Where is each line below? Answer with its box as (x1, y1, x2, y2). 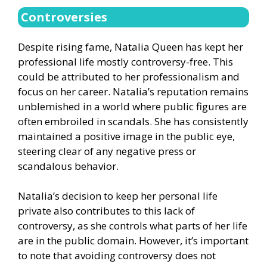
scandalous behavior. (18, 159, 119, 173)
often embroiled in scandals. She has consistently (18, 114, 249, 128)
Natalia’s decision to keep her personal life (18, 189, 218, 203)
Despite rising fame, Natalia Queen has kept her (18, 39, 243, 54)
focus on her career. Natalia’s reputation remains (18, 84, 249, 98)
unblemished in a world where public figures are (18, 99, 247, 113)
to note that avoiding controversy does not (18, 249, 216, 263)
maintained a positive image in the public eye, (18, 129, 235, 143)
